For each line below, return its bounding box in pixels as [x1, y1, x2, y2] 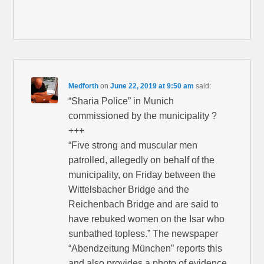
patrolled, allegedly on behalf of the [68, 155, 215, 166]
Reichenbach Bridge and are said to [68, 199, 219, 210]
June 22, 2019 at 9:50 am [110, 82, 194, 91]
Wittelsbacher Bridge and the [68, 184, 190, 195]
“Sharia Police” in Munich [68, 96, 174, 107]
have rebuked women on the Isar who [68, 214, 225, 225]
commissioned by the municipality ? [68, 111, 217, 121]
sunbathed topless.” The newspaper [68, 229, 219, 239]
